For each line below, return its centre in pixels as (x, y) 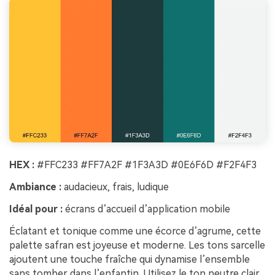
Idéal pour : (36, 209)
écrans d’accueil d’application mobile (146, 209)
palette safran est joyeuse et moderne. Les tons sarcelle (137, 245)
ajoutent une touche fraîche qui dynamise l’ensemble (130, 259)
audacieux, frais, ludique (115, 187)
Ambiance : (35, 187)
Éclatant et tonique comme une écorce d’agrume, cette (135, 231)
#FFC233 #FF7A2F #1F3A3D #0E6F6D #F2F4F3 (145, 165)
